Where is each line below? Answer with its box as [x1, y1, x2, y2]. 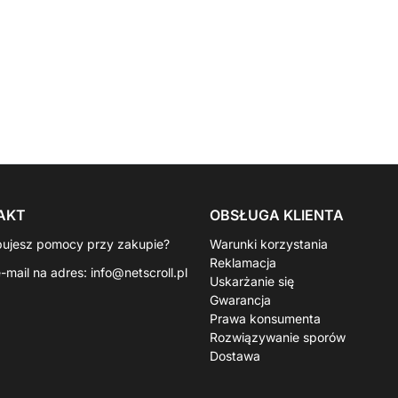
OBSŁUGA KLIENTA [210, 206, 344, 224]
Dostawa [210, 348, 260, 363]
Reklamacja [210, 255, 276, 270]
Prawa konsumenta [210, 311, 321, 326]
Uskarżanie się [210, 274, 294, 289]
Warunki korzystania [210, 236, 328, 251]
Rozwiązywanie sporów [210, 330, 346, 345]
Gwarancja [210, 292, 271, 307]
